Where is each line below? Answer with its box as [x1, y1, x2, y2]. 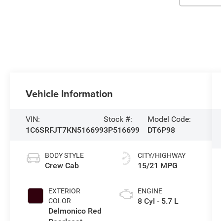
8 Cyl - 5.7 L [137, 196, 179, 206]
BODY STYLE [45, 151, 84, 159]
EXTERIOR [48, 186, 81, 195]
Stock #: [104, 114, 133, 124]
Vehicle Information [26, 86, 113, 101]
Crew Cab [45, 160, 79, 170]
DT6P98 [147, 125, 176, 135]
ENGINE [137, 186, 162, 195]
